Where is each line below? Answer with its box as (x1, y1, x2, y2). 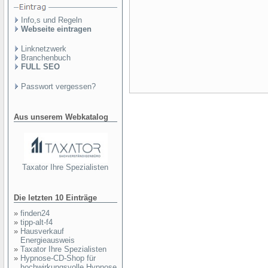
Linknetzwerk (21, 44, 66, 53)
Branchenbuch (21, 53, 71, 62)
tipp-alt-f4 (20, 218, 53, 227)
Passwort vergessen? (21, 82, 96, 91)
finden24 (20, 209, 50, 218)
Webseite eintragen (21, 25, 92, 33)
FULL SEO (21, 62, 60, 71)
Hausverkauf (20, 227, 64, 236)
